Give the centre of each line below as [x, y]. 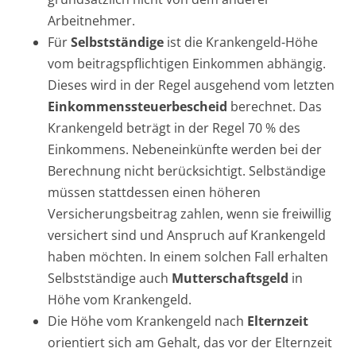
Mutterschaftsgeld [230, 278]
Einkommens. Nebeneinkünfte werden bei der [185, 149]
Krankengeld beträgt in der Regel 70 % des [174, 128]
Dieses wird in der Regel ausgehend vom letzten [191, 85]
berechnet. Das [276, 106]
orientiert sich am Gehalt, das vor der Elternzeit [190, 342]
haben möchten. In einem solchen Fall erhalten [188, 256]
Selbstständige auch [110, 278]
